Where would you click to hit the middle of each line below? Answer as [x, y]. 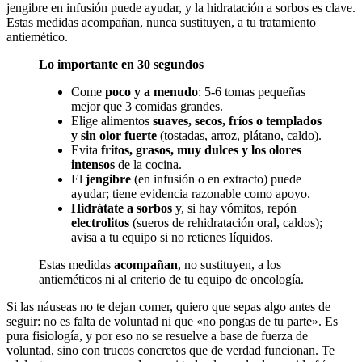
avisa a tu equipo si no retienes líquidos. [172, 238]
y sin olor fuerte [114, 136]
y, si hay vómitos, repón [234, 208]
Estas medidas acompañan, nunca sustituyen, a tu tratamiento [161, 23]
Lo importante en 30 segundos [121, 65]
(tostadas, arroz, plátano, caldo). [239, 136]
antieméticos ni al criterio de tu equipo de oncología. [171, 280]
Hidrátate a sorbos [122, 208]
